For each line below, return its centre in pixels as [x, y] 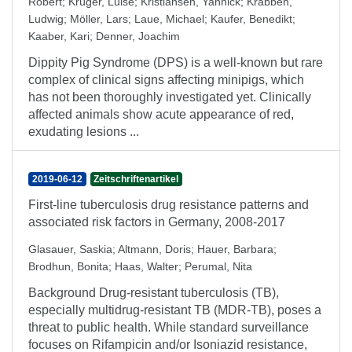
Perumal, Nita [218, 266]
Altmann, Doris [154, 249]
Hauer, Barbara [235, 249]
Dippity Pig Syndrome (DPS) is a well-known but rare [176, 62]
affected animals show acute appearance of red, [161, 114]
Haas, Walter [147, 266]
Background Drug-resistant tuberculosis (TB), [154, 293]
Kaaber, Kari [59, 36]
